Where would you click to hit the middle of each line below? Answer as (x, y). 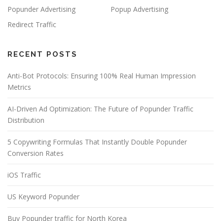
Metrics (19, 87)
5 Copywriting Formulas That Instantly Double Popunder (97, 142)
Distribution (26, 120)
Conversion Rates (36, 153)
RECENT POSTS (42, 54)
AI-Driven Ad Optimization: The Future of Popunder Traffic (100, 109)
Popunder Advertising (41, 9)
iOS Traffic (24, 175)
